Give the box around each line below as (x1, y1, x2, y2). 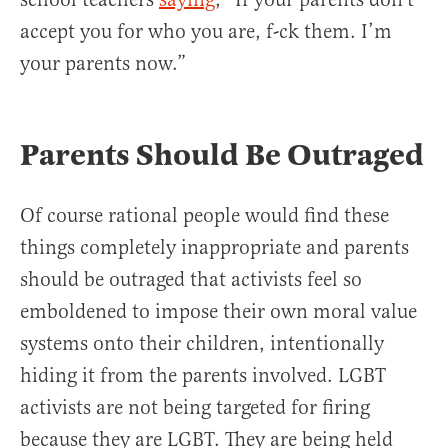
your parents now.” (20, 51, 186, 77)
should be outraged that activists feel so (20, 267, 362, 293)
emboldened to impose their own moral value (20, 299, 417, 325)
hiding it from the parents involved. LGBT (20, 363, 386, 389)
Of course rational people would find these (20, 203, 389, 229)
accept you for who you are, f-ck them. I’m (20, 19, 392, 45)
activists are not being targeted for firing (20, 395, 370, 421)
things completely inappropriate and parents (20, 235, 409, 261)
